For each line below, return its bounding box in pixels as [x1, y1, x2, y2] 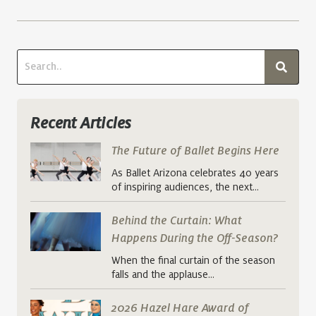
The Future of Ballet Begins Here [111, 144, 279, 157]
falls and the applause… [111, 268, 214, 280]
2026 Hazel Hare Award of [111, 301, 249, 315]
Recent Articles [30, 114, 131, 132]
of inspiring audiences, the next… [111, 181, 259, 193]
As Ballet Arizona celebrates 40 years [111, 166, 279, 178]
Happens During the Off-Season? [111, 231, 279, 245]
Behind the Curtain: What [111, 214, 242, 227]
